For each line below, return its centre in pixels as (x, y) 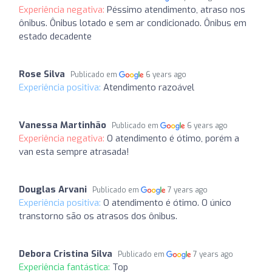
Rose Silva (42, 74)
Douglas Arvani (53, 189)
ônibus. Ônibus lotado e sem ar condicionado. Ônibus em (133, 23)
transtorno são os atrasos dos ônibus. (98, 216)
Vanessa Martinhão (63, 125)
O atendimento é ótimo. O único (167, 203)
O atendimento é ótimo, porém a (173, 138)
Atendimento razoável (149, 87)
